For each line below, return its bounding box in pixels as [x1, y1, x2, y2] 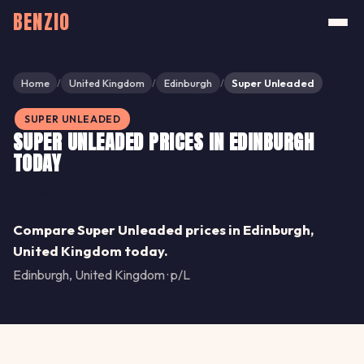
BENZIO [13, 7, 71, 37]
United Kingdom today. [13, 242, 168, 260]
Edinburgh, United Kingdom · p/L [13, 266, 190, 284]
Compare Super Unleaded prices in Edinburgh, [13, 221, 314, 239]
